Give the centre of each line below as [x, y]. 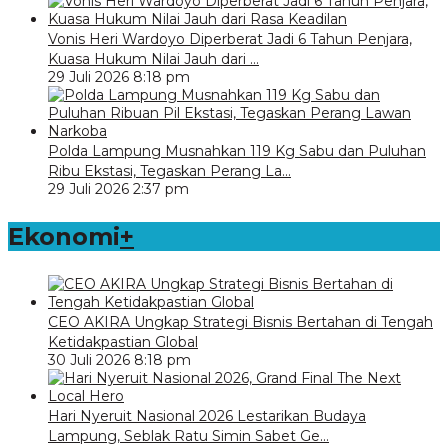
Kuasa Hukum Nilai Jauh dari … [153, 59]
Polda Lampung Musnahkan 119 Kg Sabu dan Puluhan [237, 151]
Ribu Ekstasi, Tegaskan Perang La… [169, 171]
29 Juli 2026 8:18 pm [119, 77]
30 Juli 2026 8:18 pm [119, 360]
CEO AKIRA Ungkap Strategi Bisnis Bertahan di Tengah [240, 322]
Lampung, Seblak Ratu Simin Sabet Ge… [188, 436]
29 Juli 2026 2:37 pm [118, 189]
